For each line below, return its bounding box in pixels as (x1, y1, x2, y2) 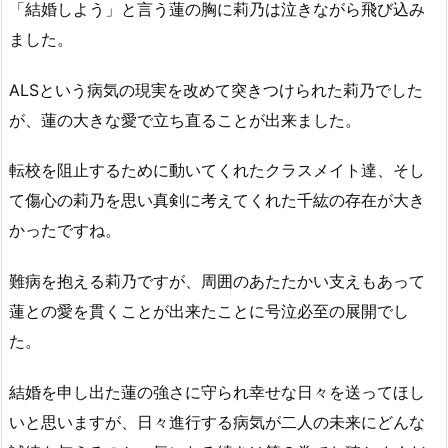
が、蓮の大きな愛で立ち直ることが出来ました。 (9, 109, 361, 130)
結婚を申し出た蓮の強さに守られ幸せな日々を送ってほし (9, 382, 425, 403)
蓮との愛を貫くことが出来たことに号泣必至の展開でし (9, 301, 409, 322)
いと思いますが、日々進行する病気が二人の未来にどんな (9, 412, 425, 433)
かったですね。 (9, 220, 121, 241)
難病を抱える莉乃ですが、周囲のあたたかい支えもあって (9, 271, 425, 292)
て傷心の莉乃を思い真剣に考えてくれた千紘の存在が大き (9, 190, 425, 211)
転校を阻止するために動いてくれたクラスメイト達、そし (9, 160, 425, 181)
